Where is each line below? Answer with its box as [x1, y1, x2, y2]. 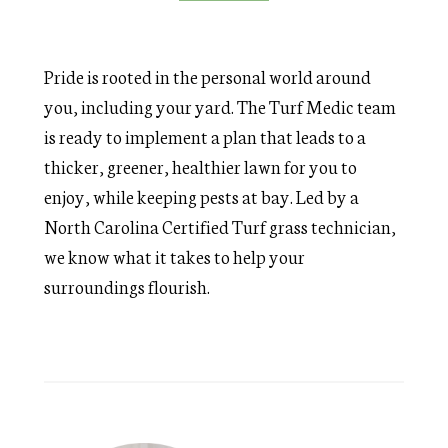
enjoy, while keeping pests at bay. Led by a [44, 183, 360, 209]
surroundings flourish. [44, 273, 211, 299]
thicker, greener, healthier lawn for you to [44, 153, 358, 179]
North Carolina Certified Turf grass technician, [44, 213, 397, 239]
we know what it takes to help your [44, 243, 306, 269]
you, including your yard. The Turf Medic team [44, 93, 397, 119]
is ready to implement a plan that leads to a [44, 123, 367, 149]
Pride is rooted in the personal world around [44, 63, 372, 89]
